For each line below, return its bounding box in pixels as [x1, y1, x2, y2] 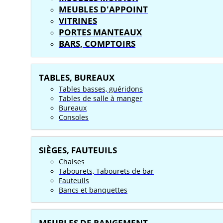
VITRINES [59, 15, 97, 26]
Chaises [59, 157, 85, 166]
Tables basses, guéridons [59, 84, 143, 94]
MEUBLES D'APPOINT [59, 3, 148, 15]
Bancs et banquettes [59, 185, 127, 195]
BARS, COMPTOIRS [59, 38, 135, 49]
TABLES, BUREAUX [39, 72, 114, 83]
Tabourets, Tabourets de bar [59, 166, 154, 176]
